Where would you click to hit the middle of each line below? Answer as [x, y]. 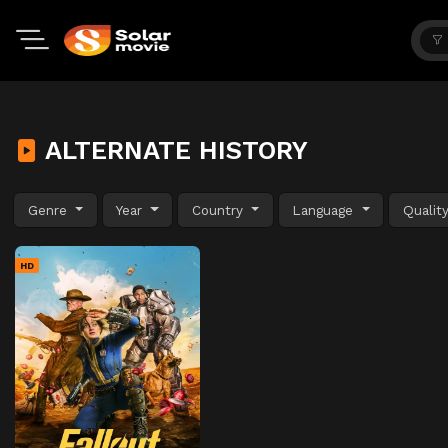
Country [219, 209]
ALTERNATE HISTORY [173, 150]
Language [325, 209]
